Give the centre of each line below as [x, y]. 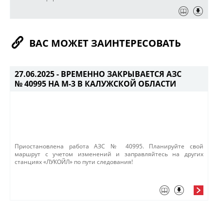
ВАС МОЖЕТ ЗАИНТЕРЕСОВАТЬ [105, 43]
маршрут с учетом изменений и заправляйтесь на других [109, 154]
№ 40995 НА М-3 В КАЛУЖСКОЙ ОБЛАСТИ [95, 84]
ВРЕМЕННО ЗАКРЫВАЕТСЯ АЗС [121, 74]
